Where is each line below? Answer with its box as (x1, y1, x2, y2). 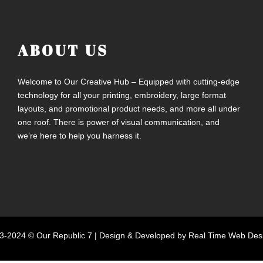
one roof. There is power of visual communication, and (18, 117, 220, 127)
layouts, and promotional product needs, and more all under (18, 103, 240, 113)
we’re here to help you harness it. (18, 130, 141, 140)
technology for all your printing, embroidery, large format (18, 90, 226, 100)
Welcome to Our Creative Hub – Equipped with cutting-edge (18, 76, 240, 86)
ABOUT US (18, 40, 109, 60)
